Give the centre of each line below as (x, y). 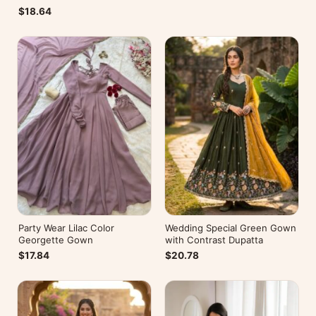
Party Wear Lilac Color (66, 228)
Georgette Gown (55, 240)
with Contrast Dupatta (214, 240)
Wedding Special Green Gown (231, 228)
